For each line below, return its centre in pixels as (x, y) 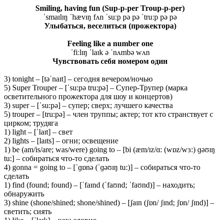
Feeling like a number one (110, 43)
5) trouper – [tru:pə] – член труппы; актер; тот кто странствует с (109, 114)
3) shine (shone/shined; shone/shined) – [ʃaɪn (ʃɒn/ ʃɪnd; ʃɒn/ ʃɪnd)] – (109, 202)
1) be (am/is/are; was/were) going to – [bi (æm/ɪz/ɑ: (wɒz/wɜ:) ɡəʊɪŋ (110, 149)
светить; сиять (28, 211)
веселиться (107, 26)
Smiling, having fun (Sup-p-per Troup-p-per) (110, 8)
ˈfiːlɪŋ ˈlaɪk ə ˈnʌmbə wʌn (110, 52)
